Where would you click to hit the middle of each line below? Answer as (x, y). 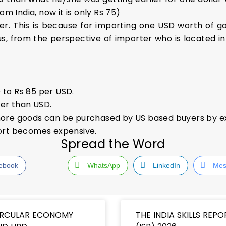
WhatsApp (103, 165)
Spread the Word (113, 144)
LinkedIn (166, 165)
